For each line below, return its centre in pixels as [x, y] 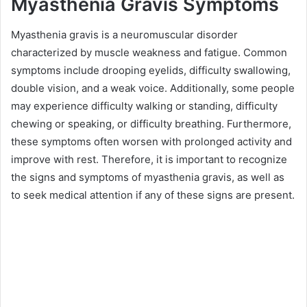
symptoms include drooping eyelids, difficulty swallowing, [151, 71]
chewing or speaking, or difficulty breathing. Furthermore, [151, 124]
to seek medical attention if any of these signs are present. [153, 195]
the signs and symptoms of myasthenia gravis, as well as [148, 177]
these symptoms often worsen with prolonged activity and [151, 142]
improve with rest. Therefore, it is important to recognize [149, 160]
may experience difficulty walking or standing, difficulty [144, 106]
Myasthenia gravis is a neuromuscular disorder [124, 35]
